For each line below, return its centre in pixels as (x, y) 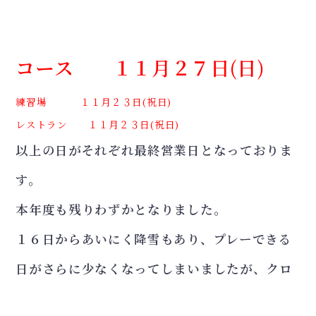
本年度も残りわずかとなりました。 (121, 209)
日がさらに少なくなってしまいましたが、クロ (154, 269)
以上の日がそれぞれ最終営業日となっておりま (154, 150)
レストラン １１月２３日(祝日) (97, 124)
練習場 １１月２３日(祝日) (93, 102)
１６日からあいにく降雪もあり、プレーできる (154, 239)
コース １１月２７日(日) (140, 68)
